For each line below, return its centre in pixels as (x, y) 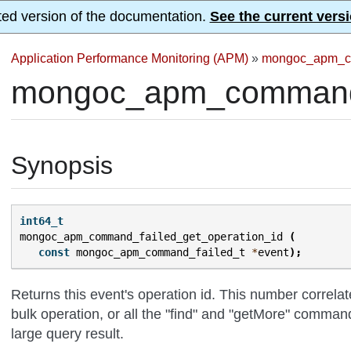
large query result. (67, 333)
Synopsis (62, 165)
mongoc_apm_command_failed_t (161, 253)
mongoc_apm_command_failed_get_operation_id (151, 237)
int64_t (42, 221)
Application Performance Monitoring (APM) (130, 58)
